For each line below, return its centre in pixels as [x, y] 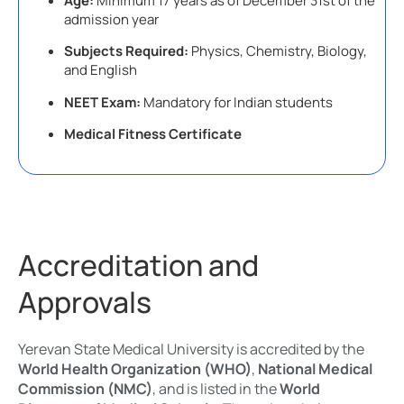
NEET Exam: [102, 102]
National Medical [315, 369]
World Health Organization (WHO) [135, 369]
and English [101, 70]
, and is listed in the [216, 389]
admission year [111, 19]
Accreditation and [138, 266]
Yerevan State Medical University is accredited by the [191, 349]
